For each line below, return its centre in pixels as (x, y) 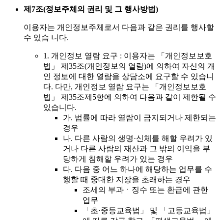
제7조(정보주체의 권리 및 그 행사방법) (91, 9)
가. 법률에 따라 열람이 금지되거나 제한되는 (139, 118)
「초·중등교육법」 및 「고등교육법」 (149, 211)
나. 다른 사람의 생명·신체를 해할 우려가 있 (138, 138)
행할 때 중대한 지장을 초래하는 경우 (127, 180)
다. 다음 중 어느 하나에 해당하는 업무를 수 (137, 169)
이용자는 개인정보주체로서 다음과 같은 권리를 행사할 (119, 27)
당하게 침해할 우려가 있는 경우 (118, 159)
